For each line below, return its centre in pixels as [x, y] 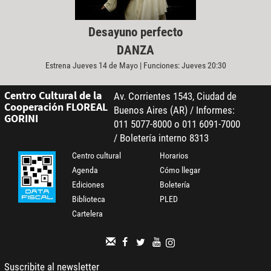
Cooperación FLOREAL [56, 106]
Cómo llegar [180, 170]
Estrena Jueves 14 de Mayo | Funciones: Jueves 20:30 [135, 66]
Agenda [85, 170]
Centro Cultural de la [53, 95]
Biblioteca [89, 199]
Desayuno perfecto [135, 32]
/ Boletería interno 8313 [161, 138]
